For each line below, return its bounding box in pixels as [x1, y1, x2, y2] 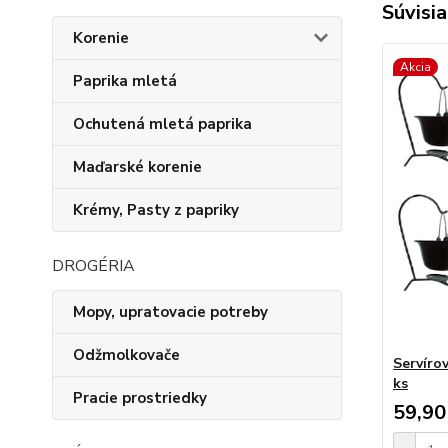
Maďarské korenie [73, 157, 202, 177]
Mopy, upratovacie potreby [73, 302, 268, 322]
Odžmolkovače [73, 345, 180, 365]
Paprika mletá [73, 71, 177, 91]
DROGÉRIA [52, 255, 135, 277]
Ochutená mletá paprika [73, 114, 252, 134]
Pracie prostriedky [73, 388, 207, 408]
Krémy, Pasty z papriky [73, 200, 239, 220]
